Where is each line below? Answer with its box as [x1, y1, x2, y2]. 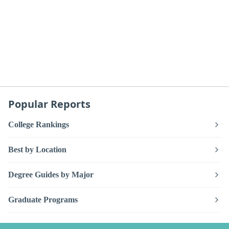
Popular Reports [8, 97, 90, 111]
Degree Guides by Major [8, 170, 94, 179]
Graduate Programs [8, 195, 78, 204]
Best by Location [8, 145, 66, 154]
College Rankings [8, 120, 69, 129]
